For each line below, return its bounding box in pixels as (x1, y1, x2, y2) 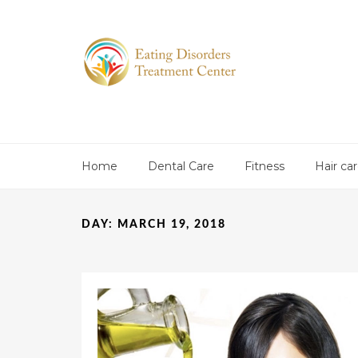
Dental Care (148, 159, 214, 173)
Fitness (245, 159, 284, 173)
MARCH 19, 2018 (117, 219, 227, 230)
